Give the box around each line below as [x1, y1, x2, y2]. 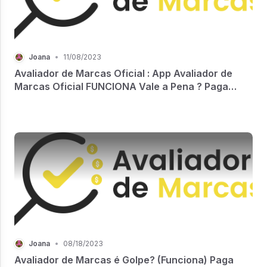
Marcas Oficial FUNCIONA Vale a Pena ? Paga [14, 80, 228, 92]
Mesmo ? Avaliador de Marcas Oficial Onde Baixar [14, 93, 250, 105]
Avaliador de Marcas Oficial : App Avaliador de [14, 67, 232, 79]
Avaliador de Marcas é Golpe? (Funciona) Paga [14, 253, 234, 266]
